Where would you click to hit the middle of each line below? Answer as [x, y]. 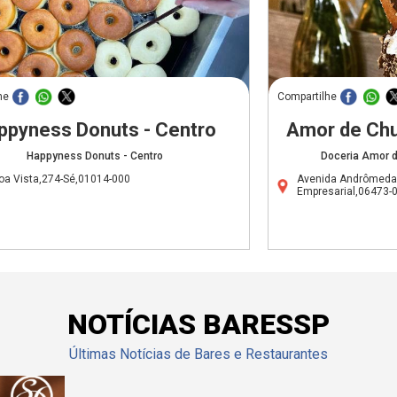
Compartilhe [307, 96]
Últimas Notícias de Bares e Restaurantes [198, 354]
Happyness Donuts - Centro [95, 156]
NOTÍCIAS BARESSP [198, 324]
